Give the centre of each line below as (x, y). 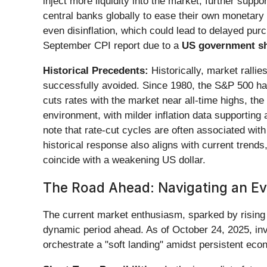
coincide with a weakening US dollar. (124, 160)
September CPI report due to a (112, 46)
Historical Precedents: (96, 71)
